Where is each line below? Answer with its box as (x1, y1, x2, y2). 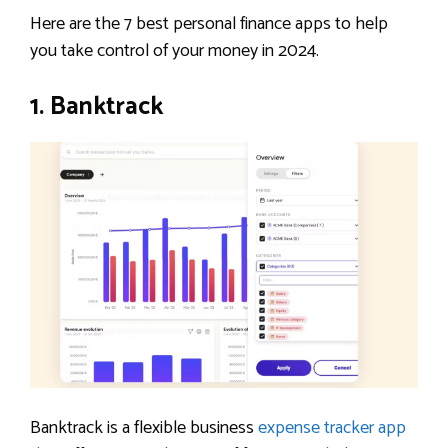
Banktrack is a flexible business (30, 412, 258, 443)
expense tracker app (258, 412, 406, 443)
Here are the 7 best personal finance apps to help (30, 9, 388, 40)
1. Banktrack (30, 86, 163, 129)
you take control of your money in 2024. (30, 36, 319, 67)
